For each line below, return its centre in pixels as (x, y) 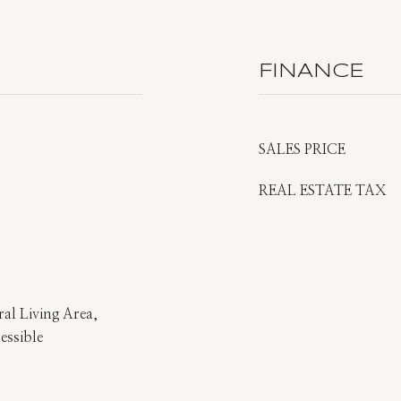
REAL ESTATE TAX (323, 191)
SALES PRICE (302, 149)
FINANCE (311, 72)
